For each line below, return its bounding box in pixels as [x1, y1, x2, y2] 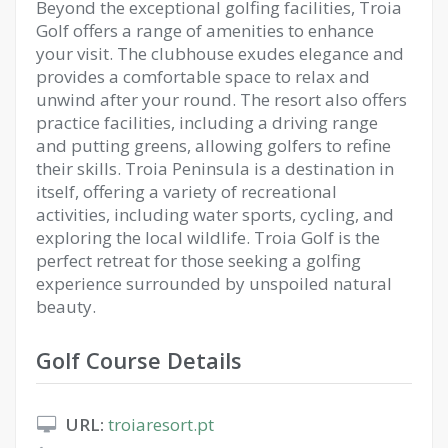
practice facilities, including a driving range [36, 111, 378, 134]
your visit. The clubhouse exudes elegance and [36, 42, 404, 65]
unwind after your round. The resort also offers [36, 88, 407, 111]
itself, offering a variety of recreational [36, 180, 337, 203]
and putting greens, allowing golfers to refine [36, 134, 391, 157]
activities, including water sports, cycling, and [36, 203, 394, 226]
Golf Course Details [36, 345, 242, 375]
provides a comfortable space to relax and [36, 65, 370, 88]
